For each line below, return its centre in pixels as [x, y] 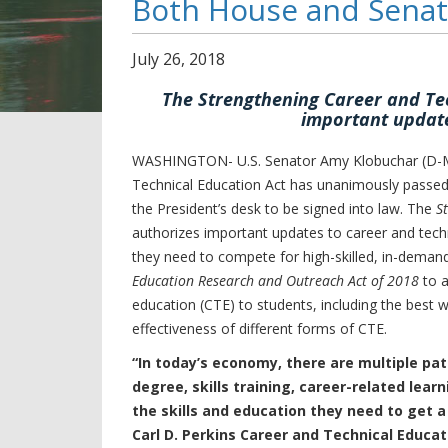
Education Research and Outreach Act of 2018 [275, 280]
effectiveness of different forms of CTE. [259, 328]
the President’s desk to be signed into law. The [284, 208]
